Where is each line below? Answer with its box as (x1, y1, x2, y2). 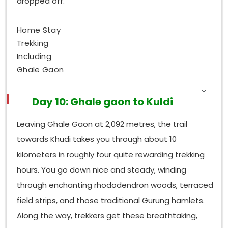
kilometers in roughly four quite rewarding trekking (17, 149, 205, 160)
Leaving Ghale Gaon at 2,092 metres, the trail (17, 119, 188, 130)
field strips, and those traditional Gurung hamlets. (17, 195, 205, 206)
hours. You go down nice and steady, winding (17, 164, 187, 176)
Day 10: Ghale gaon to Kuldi (32, 94, 174, 109)
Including (17, 50, 51, 62)
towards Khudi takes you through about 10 (17, 134, 177, 145)
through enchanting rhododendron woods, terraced (17, 180, 214, 191)
